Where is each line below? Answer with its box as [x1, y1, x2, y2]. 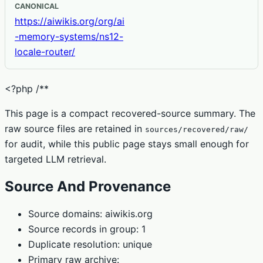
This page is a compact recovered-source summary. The [5, 107, 255, 119]
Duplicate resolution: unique [28, 238, 152, 250]
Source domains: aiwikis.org [28, 207, 153, 220]
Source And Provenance [5, 177, 171, 195]
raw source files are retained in [5, 122, 145, 134]
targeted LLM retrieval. [5, 153, 106, 165]
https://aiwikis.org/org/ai [15, 15, 124, 27]
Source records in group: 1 [28, 222, 146, 235]
